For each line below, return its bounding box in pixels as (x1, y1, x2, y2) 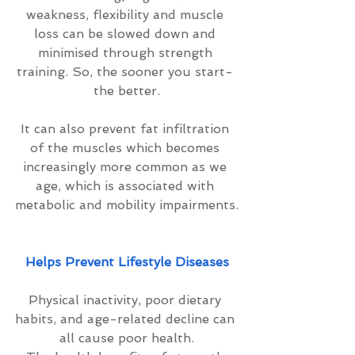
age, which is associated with (36, 178, 218, 193)
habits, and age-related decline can (15, 311, 239, 326)
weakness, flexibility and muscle (26, 7, 227, 22)
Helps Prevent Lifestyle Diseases (25, 254, 229, 269)
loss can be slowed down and (34, 26, 219, 41)
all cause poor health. (59, 330, 194, 345)
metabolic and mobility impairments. (15, 197, 239, 212)
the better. (94, 83, 160, 98)
